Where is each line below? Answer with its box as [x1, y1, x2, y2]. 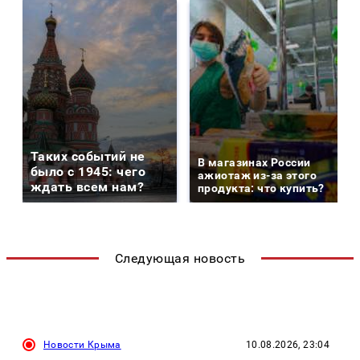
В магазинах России [198, 156, 311, 170]
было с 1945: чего [31, 164, 146, 180]
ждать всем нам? [31, 179, 145, 195]
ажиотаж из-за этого [198, 169, 317, 182]
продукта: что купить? [198, 182, 325, 195]
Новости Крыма [43, 339, 121, 351]
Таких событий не [31, 149, 145, 165]
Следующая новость [114, 251, 246, 267]
